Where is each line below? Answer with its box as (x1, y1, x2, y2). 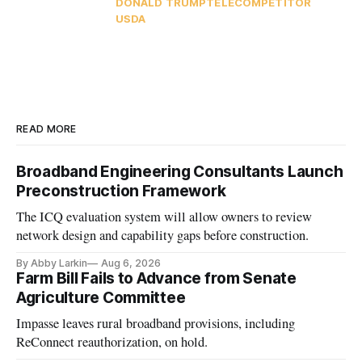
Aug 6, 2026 (101, 256, 161, 269)
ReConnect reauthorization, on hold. (16, 332, 208, 351)
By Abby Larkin (16, 256, 88, 269)
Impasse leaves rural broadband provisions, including (16, 314, 296, 332)
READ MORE (16, 122, 77, 135)
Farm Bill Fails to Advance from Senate (16, 268, 297, 288)
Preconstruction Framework (16, 181, 226, 200)
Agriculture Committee (16, 288, 186, 307)
